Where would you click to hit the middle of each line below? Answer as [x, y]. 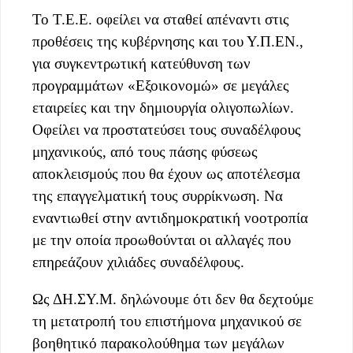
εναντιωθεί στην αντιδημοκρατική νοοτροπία [170, 217]
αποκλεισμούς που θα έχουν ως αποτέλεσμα [166, 173]
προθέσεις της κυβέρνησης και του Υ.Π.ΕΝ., [168, 41]
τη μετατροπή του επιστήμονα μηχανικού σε [167, 321]
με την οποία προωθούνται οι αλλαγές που [162, 240]
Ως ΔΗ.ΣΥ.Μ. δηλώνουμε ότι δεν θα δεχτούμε [173, 299]
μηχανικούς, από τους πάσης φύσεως [145, 151]
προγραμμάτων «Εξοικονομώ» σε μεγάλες [161, 85]
